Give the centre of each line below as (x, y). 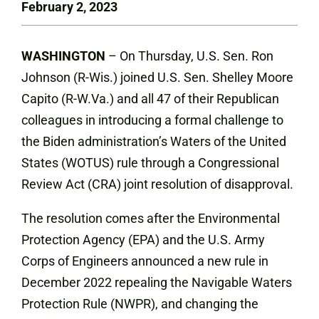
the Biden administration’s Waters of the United (154, 141)
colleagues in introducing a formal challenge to (152, 120)
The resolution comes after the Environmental (151, 218)
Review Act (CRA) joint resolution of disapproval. (157, 184)
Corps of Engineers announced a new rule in (145, 261)
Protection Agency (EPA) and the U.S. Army (143, 240)
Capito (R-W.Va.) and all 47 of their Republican (150, 99)
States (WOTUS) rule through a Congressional (150, 163)
